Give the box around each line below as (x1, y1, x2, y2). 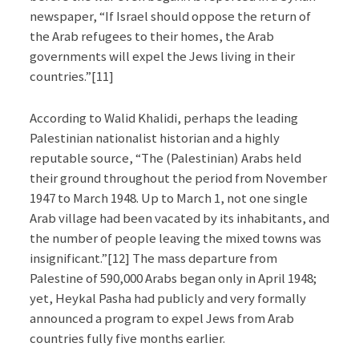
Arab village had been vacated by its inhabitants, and (29, 208, 329, 227)
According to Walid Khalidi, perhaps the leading (29, 108, 298, 127)
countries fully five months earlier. (29, 329, 225, 347)
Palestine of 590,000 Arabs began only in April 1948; (29, 268, 317, 287)
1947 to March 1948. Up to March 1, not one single (29, 188, 308, 207)
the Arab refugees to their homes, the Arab (29, 26, 274, 45)
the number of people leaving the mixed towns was (29, 228, 321, 247)
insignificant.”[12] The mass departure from (29, 248, 277, 267)
